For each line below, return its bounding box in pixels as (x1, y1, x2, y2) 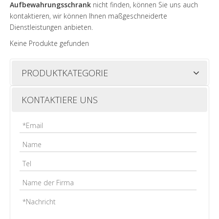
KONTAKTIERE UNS (22, 94, 98, 106)
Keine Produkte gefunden (10, 39, 89, 48)
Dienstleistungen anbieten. (10, 22, 93, 32)
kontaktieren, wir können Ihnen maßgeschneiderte (10, 11, 167, 21)
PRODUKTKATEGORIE (22, 67, 108, 79)
